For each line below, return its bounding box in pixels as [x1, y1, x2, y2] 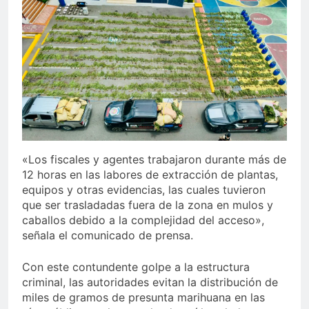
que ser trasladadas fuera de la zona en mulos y [22, 198, 273, 212]
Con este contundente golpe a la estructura [22, 260, 250, 275]
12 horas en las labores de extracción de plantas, [22, 168, 278, 182]
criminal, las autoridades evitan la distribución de [22, 275, 278, 290]
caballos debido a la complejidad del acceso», [22, 213, 264, 228]
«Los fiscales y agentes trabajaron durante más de [22, 152, 286, 167]
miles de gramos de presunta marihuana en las [22, 290, 265, 305]
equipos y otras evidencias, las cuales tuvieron [22, 183, 266, 197]
